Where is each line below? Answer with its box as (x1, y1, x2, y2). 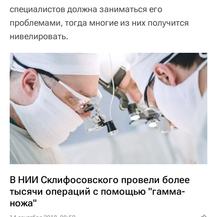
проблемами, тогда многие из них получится (10, 17, 189, 28)
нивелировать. (10, 31, 68, 42)
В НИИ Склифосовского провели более (10, 173, 190, 186)
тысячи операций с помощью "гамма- (10, 185, 185, 197)
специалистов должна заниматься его (10, 4, 162, 15)
